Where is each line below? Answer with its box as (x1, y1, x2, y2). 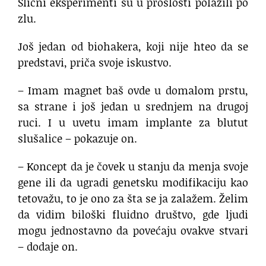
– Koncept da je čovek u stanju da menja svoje (18, 159, 248, 175)
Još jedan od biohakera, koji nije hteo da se (18, 39, 248, 55)
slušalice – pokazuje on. (18, 131, 137, 147)
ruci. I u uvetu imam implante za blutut (18, 115, 248, 131)
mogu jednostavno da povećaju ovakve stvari (18, 223, 248, 239)
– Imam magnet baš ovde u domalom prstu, (18, 83, 248, 99)
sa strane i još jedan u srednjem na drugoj (18, 99, 248, 115)
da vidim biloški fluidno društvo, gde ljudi (18, 207, 248, 223)
